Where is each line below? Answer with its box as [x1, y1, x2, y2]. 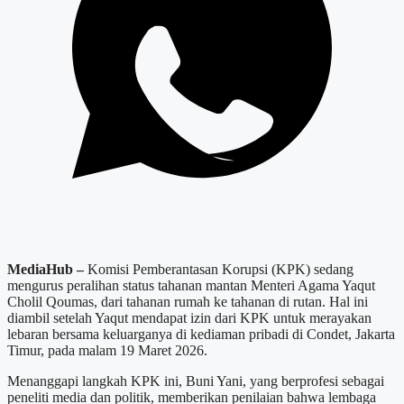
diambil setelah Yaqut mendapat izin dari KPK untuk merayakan [7, 309, 372, 326]
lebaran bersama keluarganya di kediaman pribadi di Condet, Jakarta [7, 326, 395, 342]
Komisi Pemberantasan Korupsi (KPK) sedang [84, 261, 353, 277]
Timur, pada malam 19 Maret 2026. [7, 342, 207, 358]
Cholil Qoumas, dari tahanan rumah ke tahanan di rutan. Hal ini [7, 293, 368, 309]
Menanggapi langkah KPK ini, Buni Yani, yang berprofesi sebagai [7, 372, 384, 389]
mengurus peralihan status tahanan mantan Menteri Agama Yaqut [7, 277, 375, 293]
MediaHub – [7, 261, 84, 277]
